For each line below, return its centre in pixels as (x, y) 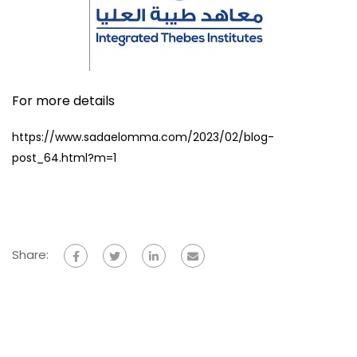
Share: (30, 255)
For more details (63, 101)
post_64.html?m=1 (64, 158)
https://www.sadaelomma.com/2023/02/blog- (143, 137)
